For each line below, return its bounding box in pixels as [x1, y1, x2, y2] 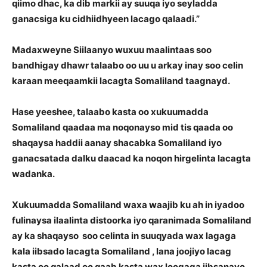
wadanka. [12, 168, 55, 179]
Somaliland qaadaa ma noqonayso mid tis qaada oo [12, 122, 233, 133]
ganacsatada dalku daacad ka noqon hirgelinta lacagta [12, 153, 251, 164]
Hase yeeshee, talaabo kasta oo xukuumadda [12, 106, 209, 117]
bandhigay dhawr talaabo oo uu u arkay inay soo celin [12, 60, 243, 71]
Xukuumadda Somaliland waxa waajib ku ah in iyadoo [12, 199, 244, 210]
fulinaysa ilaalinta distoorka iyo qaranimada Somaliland [12, 215, 252, 226]
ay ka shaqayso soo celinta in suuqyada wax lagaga [12, 230, 236, 241]
